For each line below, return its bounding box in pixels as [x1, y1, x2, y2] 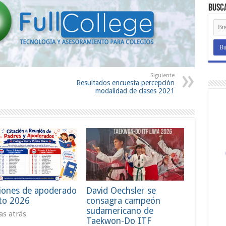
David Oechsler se [86, 185, 156, 196]
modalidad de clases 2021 [95, 87, 175, 95]
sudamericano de [86, 205, 154, 216]
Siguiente [150, 72, 175, 79]
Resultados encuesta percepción [76, 79, 175, 87]
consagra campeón [86, 195, 161, 206]
